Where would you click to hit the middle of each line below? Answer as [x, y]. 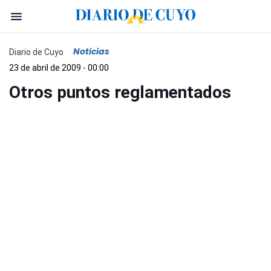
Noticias [91, 51]
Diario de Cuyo [36, 52]
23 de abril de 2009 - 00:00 [59, 68]
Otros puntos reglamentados [120, 92]
